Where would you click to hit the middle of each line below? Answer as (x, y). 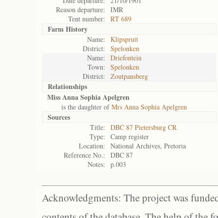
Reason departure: (81, 9)
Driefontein (126, 58)
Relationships (67, 86)
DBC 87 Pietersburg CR (144, 127)
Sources (59, 117)
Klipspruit (124, 39)
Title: (98, 127)
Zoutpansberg (129, 76)
